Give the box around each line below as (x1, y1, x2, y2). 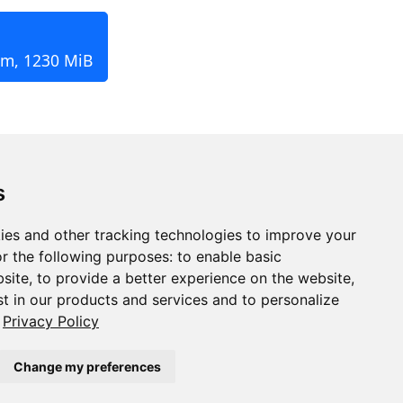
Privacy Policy (3, 312, 99, 330)
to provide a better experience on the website (37, 269, 351, 287)
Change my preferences (13, 359, 161, 374)
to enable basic (177, 247, 282, 265)
